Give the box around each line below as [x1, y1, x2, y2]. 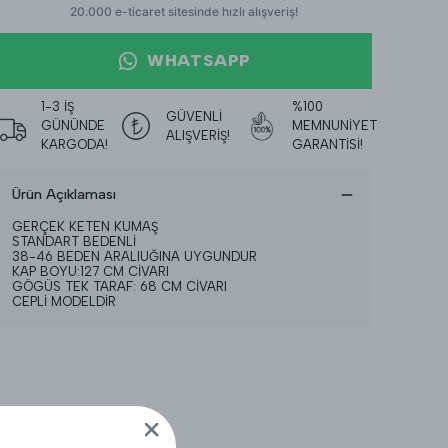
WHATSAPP [146, 51, 252, 71]
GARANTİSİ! [291, 137, 363, 153]
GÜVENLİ [166, 108, 223, 124]
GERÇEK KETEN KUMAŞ [12, 219, 158, 235]
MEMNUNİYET [291, 118, 377, 134]
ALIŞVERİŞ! [166, 127, 231, 143]
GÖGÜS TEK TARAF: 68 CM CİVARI [12, 279, 227, 295]
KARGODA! [41, 137, 108, 153]
